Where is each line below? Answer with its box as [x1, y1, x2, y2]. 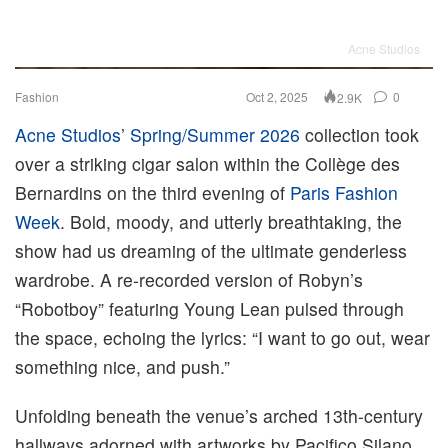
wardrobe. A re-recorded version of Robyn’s [15, 267, 363, 293]
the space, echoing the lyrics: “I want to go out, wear [15, 325, 430, 351]
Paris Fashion [290, 180, 398, 206]
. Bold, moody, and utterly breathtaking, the [60, 209, 402, 235]
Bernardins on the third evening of [15, 180, 290, 206]
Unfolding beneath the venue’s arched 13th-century [15, 403, 423, 429]
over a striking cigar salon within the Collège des [15, 151, 400, 177]
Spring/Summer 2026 [130, 122, 300, 148]
